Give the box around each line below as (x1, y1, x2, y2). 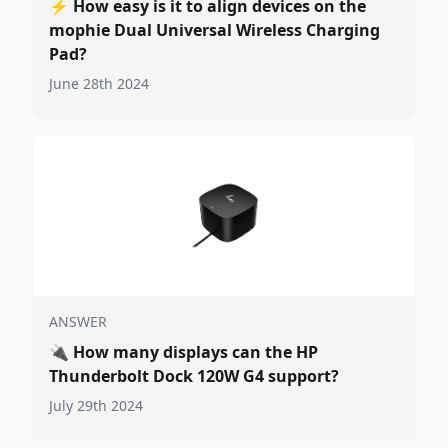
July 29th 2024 (49, 395, 143, 415)
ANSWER (49, 311, 107, 331)
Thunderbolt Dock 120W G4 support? (49, 364, 339, 387)
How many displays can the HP (73, 340, 318, 363)
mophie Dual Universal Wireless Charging (49, 18, 380, 41)
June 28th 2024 (49, 73, 149, 93)
